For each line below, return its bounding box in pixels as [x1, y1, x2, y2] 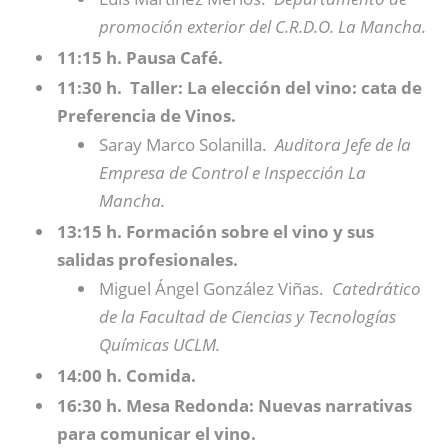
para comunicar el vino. [57, 422, 256, 445]
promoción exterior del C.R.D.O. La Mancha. [99, 15, 426, 38]
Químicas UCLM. [99, 333, 220, 356]
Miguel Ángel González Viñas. [99, 277, 332, 300]
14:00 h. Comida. [57, 364, 196, 387]
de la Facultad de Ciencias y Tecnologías [99, 305, 396, 328]
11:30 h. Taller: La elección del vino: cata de [57, 76, 422, 99]
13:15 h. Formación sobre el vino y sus [57, 220, 374, 243]
